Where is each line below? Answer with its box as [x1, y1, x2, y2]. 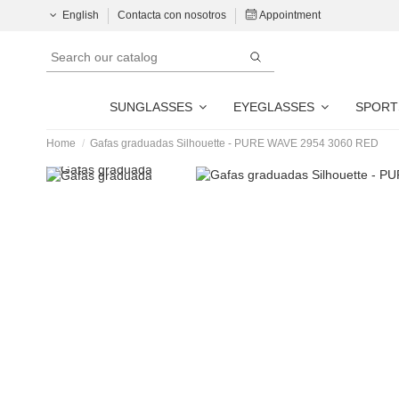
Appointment [257, 9, 322, 21]
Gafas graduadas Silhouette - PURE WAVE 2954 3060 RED [90, 136, 379, 150]
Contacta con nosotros [118, 9, 230, 21]
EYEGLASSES [232, 99, 318, 114]
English [60, 9, 100, 21]
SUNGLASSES [109, 99, 196, 114]
